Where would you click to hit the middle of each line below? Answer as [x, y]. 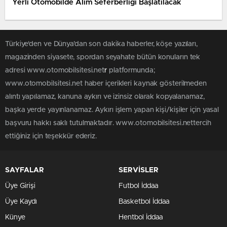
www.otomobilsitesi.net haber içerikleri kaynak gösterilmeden [106, 83]
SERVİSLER [139, 170]
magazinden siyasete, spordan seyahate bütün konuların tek [103, 57]
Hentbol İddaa [141, 217]
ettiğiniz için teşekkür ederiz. [51, 136]
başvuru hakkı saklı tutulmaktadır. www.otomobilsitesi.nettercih [108, 123]
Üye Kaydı [21, 201]
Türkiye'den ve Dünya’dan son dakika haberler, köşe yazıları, [101, 44]
